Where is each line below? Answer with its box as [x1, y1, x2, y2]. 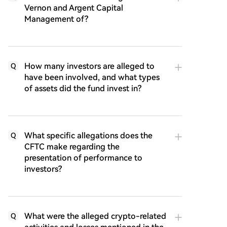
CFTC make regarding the [24, 142, 120, 152]
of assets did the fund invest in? [24, 84, 141, 93]
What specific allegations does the [24, 131, 153, 140]
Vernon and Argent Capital [24, 3, 123, 13]
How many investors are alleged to [24, 61, 155, 71]
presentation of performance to [24, 153, 142, 163]
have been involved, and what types [24, 72, 160, 82]
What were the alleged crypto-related [24, 211, 166, 221]
